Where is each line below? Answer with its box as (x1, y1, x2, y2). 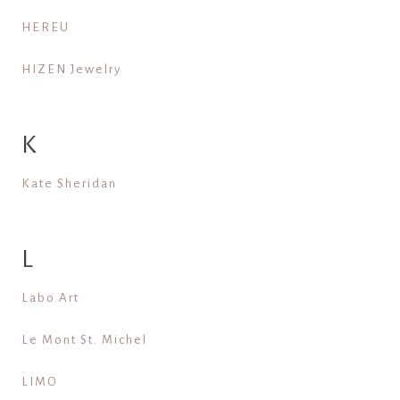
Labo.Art (21, 290, 79, 304)
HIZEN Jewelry (21, 62, 121, 76)
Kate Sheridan (21, 176, 117, 190)
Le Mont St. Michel (21, 332, 147, 346)
